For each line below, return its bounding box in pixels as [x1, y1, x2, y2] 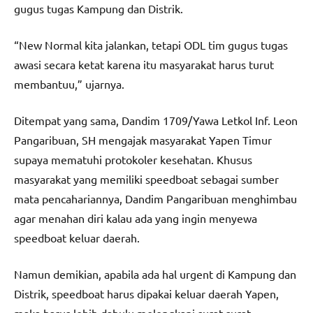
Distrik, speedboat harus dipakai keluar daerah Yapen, [14, 286, 279, 301]
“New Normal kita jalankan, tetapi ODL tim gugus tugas [14, 38, 288, 52]
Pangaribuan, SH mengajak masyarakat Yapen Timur [14, 133, 272, 147]
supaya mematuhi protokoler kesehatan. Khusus [14, 152, 252, 167]
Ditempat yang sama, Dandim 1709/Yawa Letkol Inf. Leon [14, 113, 298, 128]
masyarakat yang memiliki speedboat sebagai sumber [14, 172, 279, 187]
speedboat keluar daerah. [14, 231, 140, 245]
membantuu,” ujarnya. [14, 77, 124, 92]
